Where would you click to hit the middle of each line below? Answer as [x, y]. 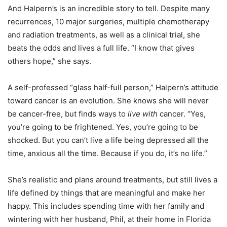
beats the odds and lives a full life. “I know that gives [101, 48]
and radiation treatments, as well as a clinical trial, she [104, 35]
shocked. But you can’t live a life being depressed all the [108, 140]
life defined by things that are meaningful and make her [106, 193]
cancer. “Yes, [182, 114]
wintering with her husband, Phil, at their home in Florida [109, 219]
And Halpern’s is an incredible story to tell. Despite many [109, 9]
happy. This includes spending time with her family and [106, 206]
